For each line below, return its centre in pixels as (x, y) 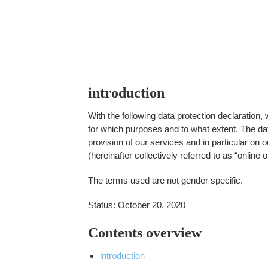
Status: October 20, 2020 (137, 205)
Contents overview (145, 232)
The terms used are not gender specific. (165, 180)
